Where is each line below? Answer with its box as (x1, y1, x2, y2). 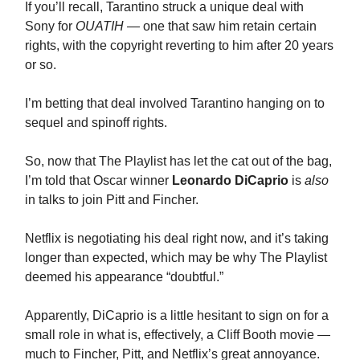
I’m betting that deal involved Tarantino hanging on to (25, 96, 325, 110)
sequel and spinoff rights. (25, 115, 167, 129)
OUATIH (76, 18, 124, 33)
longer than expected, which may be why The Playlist (25, 250, 327, 264)
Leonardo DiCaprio (172, 173, 288, 187)
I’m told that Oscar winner (25, 173, 172, 187)
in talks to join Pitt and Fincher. (25, 192, 198, 207)
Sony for (25, 18, 76, 33)
